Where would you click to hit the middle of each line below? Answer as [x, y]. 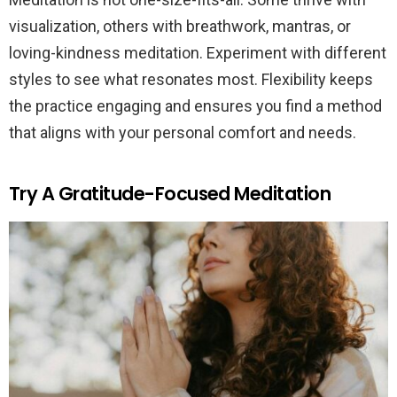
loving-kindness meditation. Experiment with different [198, 52]
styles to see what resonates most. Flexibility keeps [191, 79]
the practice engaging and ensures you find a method [195, 105]
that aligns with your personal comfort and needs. [183, 132]
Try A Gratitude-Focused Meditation [170, 193]
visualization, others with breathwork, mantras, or [180, 26]
